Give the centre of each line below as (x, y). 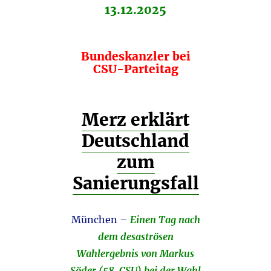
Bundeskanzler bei (135, 57)
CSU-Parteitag (135, 69)
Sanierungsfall (135, 184)
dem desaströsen (135, 237)
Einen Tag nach (164, 220)
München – (99, 220)
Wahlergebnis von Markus (135, 254)
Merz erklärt (135, 120)
